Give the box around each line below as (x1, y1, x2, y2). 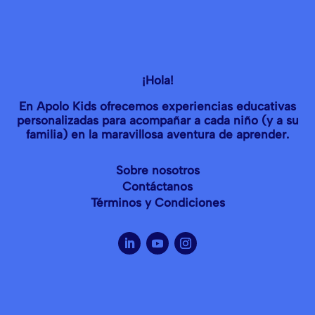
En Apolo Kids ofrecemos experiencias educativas (19, 82, 296, 97)
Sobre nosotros (115, 146, 200, 161)
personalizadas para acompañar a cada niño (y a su (16, 96, 299, 111)
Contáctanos (122, 162, 193, 177)
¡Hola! (141, 56, 174, 71)
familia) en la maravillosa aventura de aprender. (26, 110, 289, 125)
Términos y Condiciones (90, 179, 225, 193)
